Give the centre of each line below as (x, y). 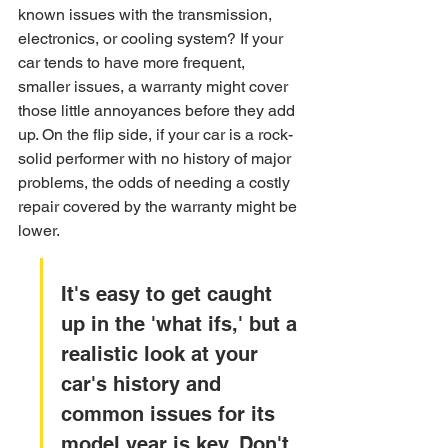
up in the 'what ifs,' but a (182, 324)
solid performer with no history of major (156, 158)
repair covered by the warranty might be (159, 206)
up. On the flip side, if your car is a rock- (155, 134)
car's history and (144, 384)
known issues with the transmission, (147, 14)
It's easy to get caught (169, 294)
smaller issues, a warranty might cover (155, 86)
